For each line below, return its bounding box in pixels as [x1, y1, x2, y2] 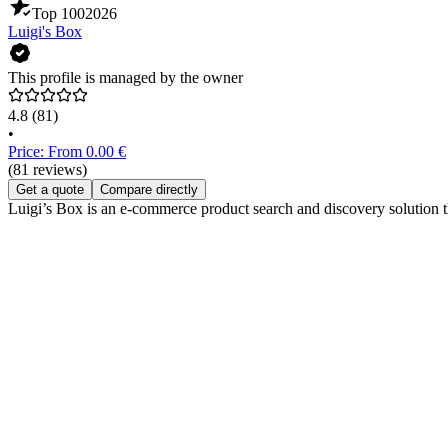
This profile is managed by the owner [8, 69, 243, 87]
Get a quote [16, 182, 84, 198]
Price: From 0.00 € [8, 143, 126, 161]
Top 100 [32, 5, 85, 23]
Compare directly [100, 182, 198, 198]
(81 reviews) [8, 161, 87, 179]
